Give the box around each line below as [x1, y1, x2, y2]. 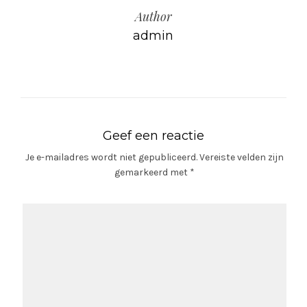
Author [135, 8, 172, 25]
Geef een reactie [103, 127, 204, 143]
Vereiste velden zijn [199, 151, 284, 163]
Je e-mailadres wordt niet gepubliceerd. [25, 151, 197, 163]
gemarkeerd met [114, 166, 190, 178]
